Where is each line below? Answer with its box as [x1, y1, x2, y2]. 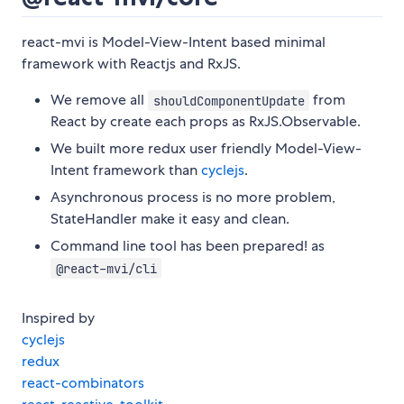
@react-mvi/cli [55, 260, 157, 277]
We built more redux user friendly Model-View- [50, 139, 362, 159]
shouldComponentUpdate [152, 92, 305, 109]
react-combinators [22, 373, 144, 393]
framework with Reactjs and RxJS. [22, 54, 241, 74]
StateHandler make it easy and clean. [50, 209, 289, 229]
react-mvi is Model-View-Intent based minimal [22, 32, 326, 52]
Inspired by [22, 308, 95, 328]
